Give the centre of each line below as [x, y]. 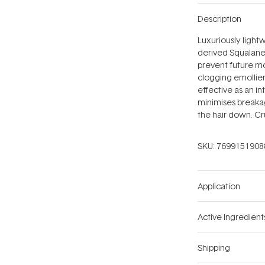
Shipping [214, 248]
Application [219, 186]
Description [219, 19]
